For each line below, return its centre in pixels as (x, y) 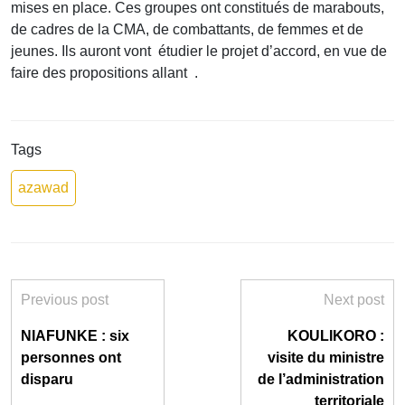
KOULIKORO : (336, 336)
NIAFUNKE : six (75, 336)
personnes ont (71, 358)
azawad (43, 188)
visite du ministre (326, 358)
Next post (354, 300)
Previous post (65, 300)
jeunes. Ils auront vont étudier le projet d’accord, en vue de (199, 52)
